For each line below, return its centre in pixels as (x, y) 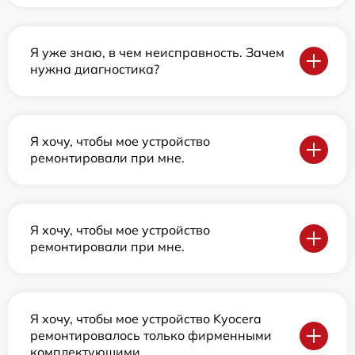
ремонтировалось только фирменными (151, 335)
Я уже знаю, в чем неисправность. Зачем (157, 52)
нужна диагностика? (95, 69)
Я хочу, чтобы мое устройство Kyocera (146, 319)
